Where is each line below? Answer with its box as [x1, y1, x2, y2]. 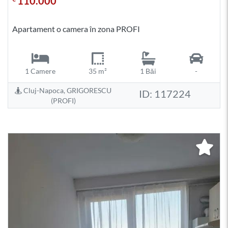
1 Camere [24, 67, 55, 76]
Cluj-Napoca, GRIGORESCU [22, 85, 111, 95]
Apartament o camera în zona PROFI [12, 23, 140, 34]
